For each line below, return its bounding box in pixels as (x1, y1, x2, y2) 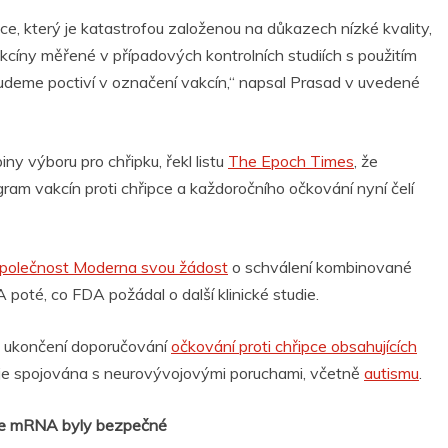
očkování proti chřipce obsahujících (171, 336, 417, 357)
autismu (364, 363, 419, 384)
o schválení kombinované (228, 257, 412, 278)
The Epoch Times (228, 151, 354, 172)
